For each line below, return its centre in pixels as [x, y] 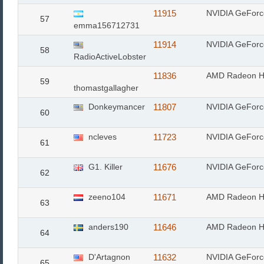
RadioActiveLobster [110, 57]
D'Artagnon [108, 257]
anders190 [107, 227]
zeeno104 [106, 197]
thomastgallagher [106, 88]
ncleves [101, 137]
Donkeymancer [115, 107]
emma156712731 [107, 25]
